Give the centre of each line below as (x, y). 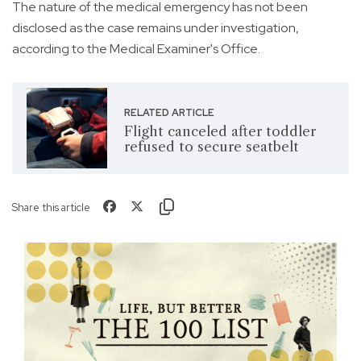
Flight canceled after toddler (220, 132)
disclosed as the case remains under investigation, (156, 28)
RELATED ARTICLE (169, 113)
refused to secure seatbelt (211, 147)
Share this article (51, 208)
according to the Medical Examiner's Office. (136, 49)
